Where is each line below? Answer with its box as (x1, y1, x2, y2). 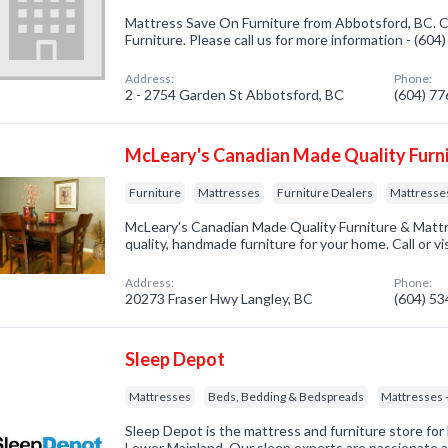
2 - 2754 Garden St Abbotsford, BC (125, 86, 345, 103)
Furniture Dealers (277, 185, 374, 200)
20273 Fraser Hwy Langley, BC (125, 290, 314, 307)
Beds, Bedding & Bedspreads (208, 389, 365, 404)
